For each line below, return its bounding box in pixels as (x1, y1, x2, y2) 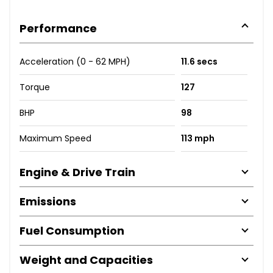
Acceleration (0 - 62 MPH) (19, 55, 130, 68)
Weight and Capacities (19, 252, 153, 268)
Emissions (19, 193, 76, 209)
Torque (19, 80, 50, 93)
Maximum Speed (19, 132, 91, 144)
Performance (19, 20, 97, 36)
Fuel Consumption (19, 222, 124, 238)
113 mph (180, 132, 214, 144)
